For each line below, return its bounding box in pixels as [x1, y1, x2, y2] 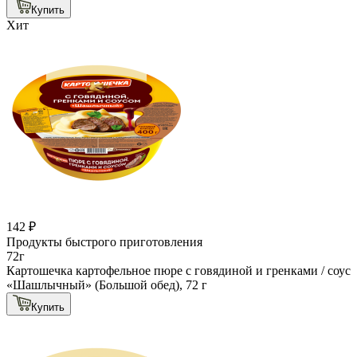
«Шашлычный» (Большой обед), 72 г [6, 277, 207, 292]
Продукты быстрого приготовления [6, 234, 202, 249]
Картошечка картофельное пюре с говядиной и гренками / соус [6, 263, 351, 277]
